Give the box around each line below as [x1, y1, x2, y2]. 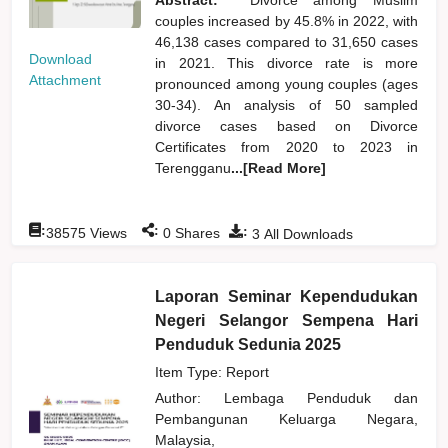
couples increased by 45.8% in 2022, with [155, 12, 419, 29]
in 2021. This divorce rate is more [155, 54, 419, 71]
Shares [171, 224, 221, 241]
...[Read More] [231, 159, 327, 176]
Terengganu [155, 159, 232, 176]
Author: [155, 389, 225, 406]
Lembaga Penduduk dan [224, 389, 419, 406]
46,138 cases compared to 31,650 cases [155, 33, 419, 50]
